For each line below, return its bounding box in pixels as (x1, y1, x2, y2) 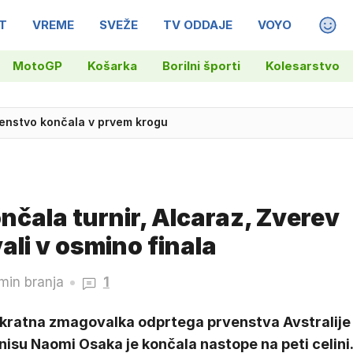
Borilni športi (162, 58, 240, 73)
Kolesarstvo (265, 58, 340, 73)
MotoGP (12, 58, 62, 73)
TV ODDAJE (163, 17, 232, 32)
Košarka (87, 58, 137, 73)
